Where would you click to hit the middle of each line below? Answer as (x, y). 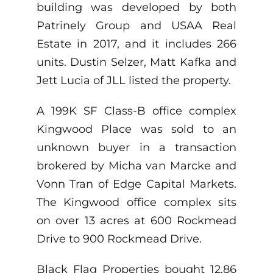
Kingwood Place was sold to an (136, 129)
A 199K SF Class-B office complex (136, 111)
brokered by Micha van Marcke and (136, 166)
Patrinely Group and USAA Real (136, 26)
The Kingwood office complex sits (136, 203)
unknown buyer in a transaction (136, 148)
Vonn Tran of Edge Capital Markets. (136, 184)
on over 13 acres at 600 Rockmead (136, 221)
